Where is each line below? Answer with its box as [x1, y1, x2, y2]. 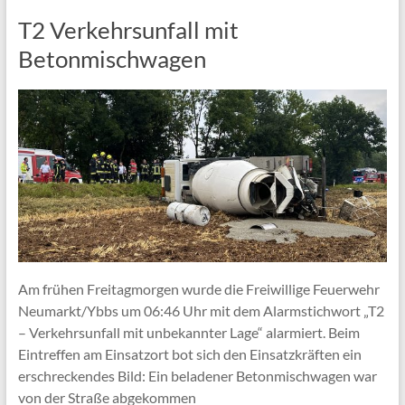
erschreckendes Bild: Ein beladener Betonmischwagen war [17, 367, 377, 385]
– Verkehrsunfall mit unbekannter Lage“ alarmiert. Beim [17, 324, 360, 342]
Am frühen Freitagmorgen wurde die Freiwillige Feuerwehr [17, 280, 380, 298]
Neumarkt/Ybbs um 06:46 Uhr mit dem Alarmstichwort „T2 [17, 302, 384, 320]
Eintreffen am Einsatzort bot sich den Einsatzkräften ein [17, 345, 362, 363]
